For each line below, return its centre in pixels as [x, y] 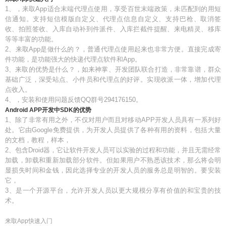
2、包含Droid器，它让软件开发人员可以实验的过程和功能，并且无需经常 [113, 150]
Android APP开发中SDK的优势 [48, 110]
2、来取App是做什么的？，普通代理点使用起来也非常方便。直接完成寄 [113, 49]
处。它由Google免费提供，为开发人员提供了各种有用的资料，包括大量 [113, 130]
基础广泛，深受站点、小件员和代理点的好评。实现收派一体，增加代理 [113, 79]
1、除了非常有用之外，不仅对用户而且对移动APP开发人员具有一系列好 [113, 120]
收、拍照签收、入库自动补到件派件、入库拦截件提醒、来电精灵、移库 [113, 29]
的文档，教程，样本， [38, 140]
